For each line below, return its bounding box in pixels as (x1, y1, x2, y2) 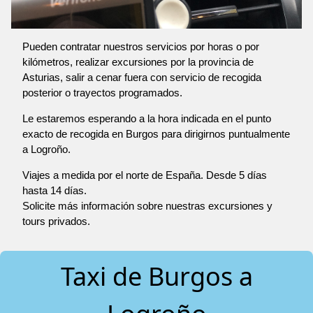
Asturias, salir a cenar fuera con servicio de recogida (22, 71, 261, 84)
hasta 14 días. (22, 184, 87, 197)
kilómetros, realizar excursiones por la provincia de (22, 56, 254, 68)
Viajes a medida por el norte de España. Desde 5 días (22, 169, 267, 182)
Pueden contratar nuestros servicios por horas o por (22, 41, 259, 53)
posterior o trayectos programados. (22, 87, 182, 99)
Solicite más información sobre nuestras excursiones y (22, 200, 272, 212)
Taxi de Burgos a (60, 259, 253, 294)
